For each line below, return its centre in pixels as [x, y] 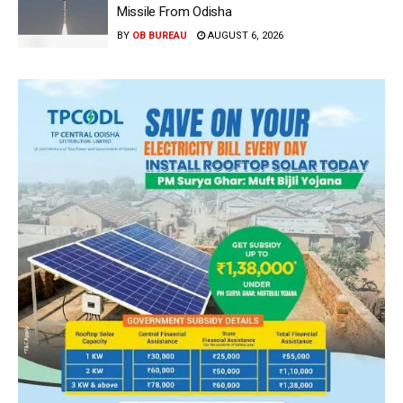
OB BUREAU [160, 35]
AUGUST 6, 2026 [244, 35]
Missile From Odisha [175, 11]
